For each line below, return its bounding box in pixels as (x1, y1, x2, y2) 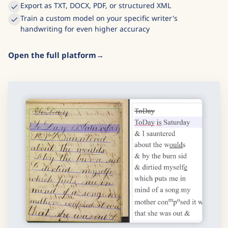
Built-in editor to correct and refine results (20, 6, 165, 16)
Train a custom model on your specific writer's (20, 32, 178, 42)
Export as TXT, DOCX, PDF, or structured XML (20, 19, 171, 29)
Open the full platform (8, 68, 96, 79)
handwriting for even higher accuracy (20, 42, 150, 52)
